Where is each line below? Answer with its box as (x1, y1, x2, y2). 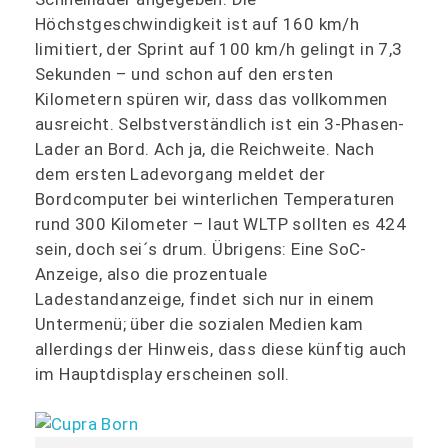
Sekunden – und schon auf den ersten (35, 63, 333, 84)
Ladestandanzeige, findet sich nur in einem (35, 288, 375, 309)
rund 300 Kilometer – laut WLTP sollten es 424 (35, 213, 406, 234)
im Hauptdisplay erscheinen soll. (35, 363, 290, 384)
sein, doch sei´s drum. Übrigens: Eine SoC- (35, 238, 367, 259)
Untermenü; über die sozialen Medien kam (35, 313, 364, 334)
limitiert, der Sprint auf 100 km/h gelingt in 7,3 (35, 38, 403, 59)
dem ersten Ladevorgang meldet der (35, 163, 326, 184)
